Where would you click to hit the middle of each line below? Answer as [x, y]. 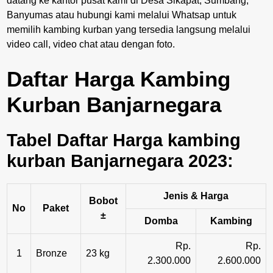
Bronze [51, 253]
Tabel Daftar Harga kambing [124, 140]
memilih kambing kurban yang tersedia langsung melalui [129, 29]
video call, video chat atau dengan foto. [91, 44]
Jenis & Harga [196, 196]
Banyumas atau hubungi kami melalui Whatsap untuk [122, 15]
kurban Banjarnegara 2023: [120, 161]
